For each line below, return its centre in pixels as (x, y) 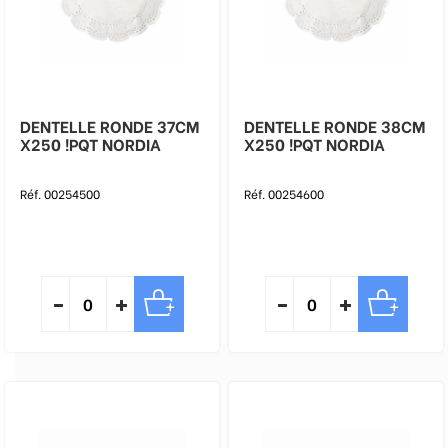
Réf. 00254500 (60, 193)
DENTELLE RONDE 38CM (334, 125)
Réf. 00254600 (284, 193)
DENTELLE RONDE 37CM (109, 125)
